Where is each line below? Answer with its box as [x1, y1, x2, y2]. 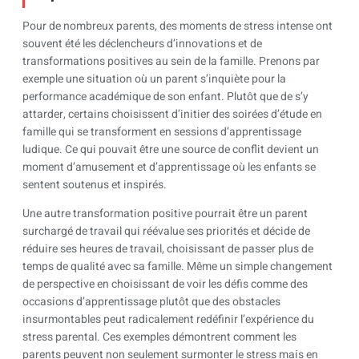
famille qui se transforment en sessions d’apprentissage [22, 123, 301, 140]
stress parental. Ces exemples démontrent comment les [22, 328, 296, 345]
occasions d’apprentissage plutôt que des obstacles [22, 292, 280, 310]
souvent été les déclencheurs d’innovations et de [22, 34, 262, 52]
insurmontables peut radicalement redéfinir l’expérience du [22, 310, 314, 328]
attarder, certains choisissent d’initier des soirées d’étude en [22, 105, 322, 123]
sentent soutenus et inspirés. [22, 175, 167, 193]
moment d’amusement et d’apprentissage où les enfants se [22, 158, 316, 175]
